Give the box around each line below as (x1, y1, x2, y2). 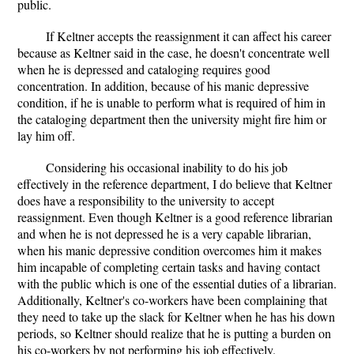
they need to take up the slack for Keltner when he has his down (17, 308, 335, 325)
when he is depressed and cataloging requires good (17, 61, 270, 77)
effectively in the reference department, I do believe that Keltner (17, 175, 332, 192)
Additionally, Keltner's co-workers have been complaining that (17, 292, 327, 308)
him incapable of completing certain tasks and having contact (17, 258, 320, 275)
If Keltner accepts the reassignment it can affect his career (46, 28, 331, 44)
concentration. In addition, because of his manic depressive (17, 77, 309, 94)
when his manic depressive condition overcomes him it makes (17, 242, 322, 258)
